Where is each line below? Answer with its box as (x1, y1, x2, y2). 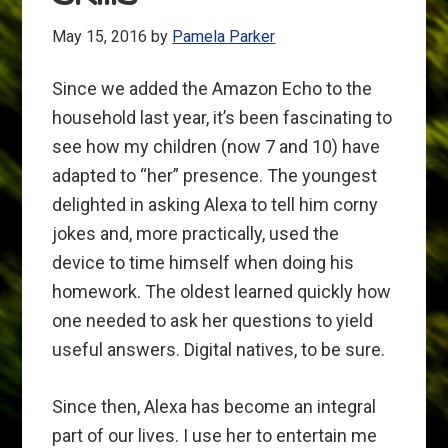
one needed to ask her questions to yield (52, 310, 374, 332)
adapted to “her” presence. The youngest (52, 165, 378, 187)
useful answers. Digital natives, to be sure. (52, 339, 386, 361)
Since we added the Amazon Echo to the (52, 78, 373, 100)
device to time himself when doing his (52, 252, 355, 274)
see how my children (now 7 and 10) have (52, 136, 381, 158)
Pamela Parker (172, 27, 276, 47)
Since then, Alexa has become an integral (52, 396, 377, 418)
